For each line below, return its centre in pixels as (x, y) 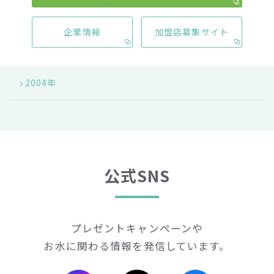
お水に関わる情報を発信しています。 (137, 246)
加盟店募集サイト (191, 31)
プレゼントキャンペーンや (137, 228)
